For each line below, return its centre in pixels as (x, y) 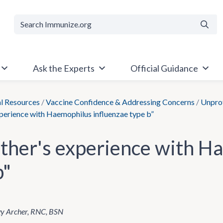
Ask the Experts (63, 68)
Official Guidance (164, 68)
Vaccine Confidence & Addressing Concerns (120, 102)
